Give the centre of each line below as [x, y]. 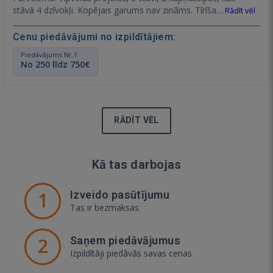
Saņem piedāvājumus [126, 240]
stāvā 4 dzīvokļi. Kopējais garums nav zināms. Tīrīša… [118, 10]
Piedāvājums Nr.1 [49, 54]
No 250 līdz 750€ [55, 64]
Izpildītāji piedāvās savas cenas [131, 253]
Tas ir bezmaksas [105, 207]
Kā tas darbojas [136, 164]
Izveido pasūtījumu [120, 194]
